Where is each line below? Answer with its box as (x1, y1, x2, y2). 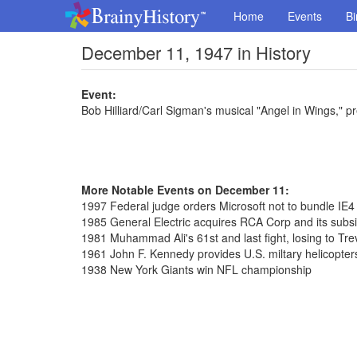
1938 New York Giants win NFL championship (81, 261, 312, 277)
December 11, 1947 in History (81, 40, 311, 65)
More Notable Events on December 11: (81, 182, 289, 198)
